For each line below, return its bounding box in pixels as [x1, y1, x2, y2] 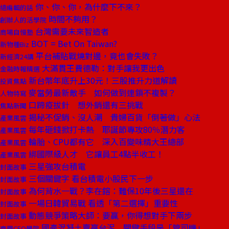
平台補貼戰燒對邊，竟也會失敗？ [34, 50, 158, 62]
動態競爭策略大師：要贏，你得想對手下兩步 [27, 209, 192, 221]
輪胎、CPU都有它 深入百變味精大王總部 [27, 135, 184, 148]
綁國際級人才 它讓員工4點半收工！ [27, 148, 164, 160]
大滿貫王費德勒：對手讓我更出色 [40, 62, 165, 74]
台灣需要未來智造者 [33, 25, 109, 37]
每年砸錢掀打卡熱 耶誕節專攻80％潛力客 [27, 123, 185, 135]
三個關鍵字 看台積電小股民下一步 [27, 172, 153, 185]
